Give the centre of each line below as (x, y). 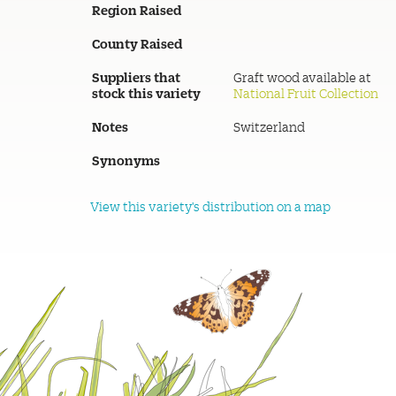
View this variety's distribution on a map (210, 206)
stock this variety (146, 93)
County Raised (137, 43)
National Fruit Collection (306, 93)
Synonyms (126, 160)
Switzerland (269, 127)
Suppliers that (136, 77)
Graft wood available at (302, 77)
